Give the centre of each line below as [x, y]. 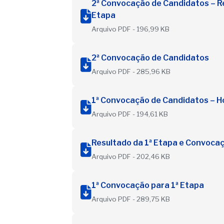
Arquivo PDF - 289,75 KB [131, 199]
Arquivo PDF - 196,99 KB [130, 29]
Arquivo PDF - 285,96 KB [131, 71]
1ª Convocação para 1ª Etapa [148, 185]
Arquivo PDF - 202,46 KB [131, 156]
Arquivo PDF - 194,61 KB [130, 114]
